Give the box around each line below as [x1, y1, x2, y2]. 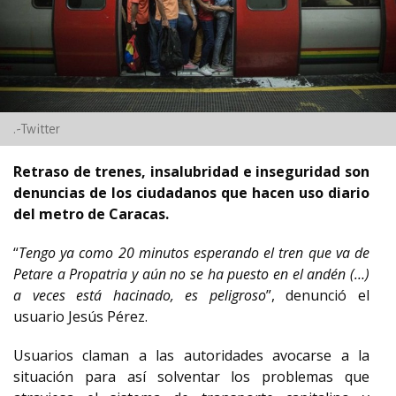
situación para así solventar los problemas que [13, 367, 369, 386]
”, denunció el [265, 286, 370, 305]
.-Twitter [13, 122, 60, 136]
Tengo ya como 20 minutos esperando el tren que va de [19, 243, 369, 263]
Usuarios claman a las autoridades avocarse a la [13, 346, 369, 365]
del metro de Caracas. [13, 204, 169, 224]
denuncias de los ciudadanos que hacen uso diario [13, 183, 369, 202]
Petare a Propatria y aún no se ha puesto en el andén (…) [13, 264, 369, 284]
